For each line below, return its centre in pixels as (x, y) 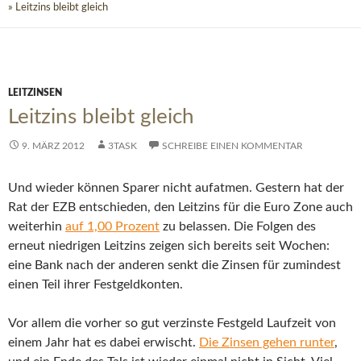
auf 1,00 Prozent (112, 227)
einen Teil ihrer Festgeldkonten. (95, 285)
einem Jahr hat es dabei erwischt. (104, 343)
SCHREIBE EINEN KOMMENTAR (232, 146)
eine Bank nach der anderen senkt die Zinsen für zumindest (174, 266)
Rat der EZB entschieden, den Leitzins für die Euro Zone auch (180, 207)
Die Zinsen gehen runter (267, 343)
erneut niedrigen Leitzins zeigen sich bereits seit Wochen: (169, 246)
